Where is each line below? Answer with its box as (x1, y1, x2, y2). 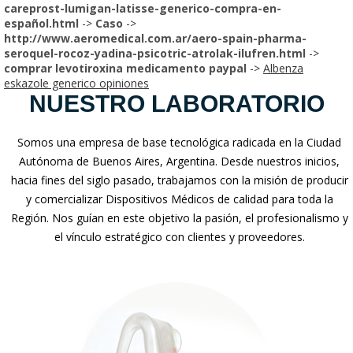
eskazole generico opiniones (4, 75, 149, 91)
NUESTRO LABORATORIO (28, 90, 325, 117)
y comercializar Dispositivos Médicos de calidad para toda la (25, 191, 333, 206)
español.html (4, 15, 79, 31)
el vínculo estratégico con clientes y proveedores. (54, 229, 305, 244)
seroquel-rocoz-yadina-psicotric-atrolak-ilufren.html (4, 45, 306, 61)
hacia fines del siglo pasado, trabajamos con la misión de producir (10, 172, 348, 188)
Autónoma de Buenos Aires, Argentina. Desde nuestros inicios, (19, 153, 340, 169)
